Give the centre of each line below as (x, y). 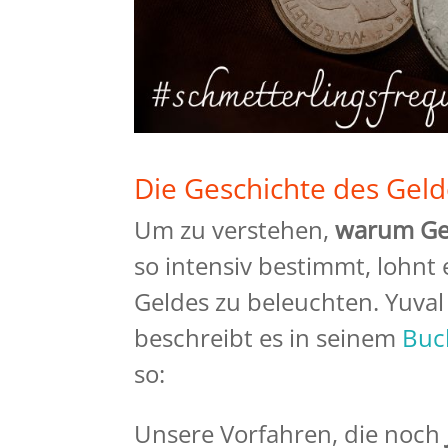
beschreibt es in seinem (268, 337)
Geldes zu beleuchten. (260, 301)
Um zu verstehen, (235, 229)
